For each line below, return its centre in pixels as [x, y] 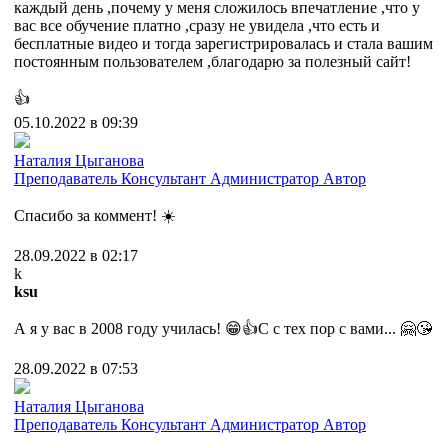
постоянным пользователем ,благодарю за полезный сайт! [212, 62]
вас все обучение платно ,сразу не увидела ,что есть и [197, 26]
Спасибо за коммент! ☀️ [95, 216]
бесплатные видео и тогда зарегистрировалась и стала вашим [223, 44]
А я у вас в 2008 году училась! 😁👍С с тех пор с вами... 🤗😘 [223, 329]
